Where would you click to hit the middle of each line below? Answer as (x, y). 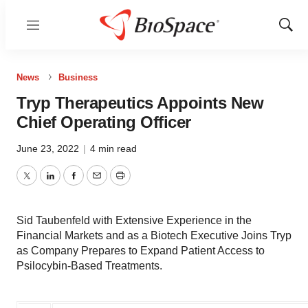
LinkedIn (70, 184)
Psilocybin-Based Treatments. (89, 266)
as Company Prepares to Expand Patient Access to (141, 251)
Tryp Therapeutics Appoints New (140, 103)
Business (78, 77)
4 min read (113, 148)
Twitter (42, 184)
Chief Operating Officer (104, 122)
